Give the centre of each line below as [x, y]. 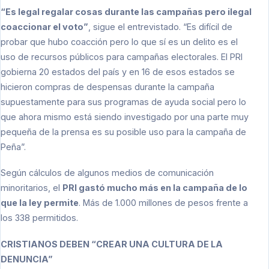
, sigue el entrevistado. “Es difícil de [160, 26]
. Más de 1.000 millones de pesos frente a [163, 203]
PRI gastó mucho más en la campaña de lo [155, 188]
